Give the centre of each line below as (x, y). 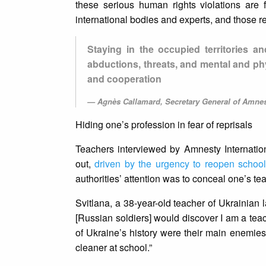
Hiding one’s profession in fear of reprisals (165, 125)
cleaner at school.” (115, 248)
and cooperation (124, 79)
